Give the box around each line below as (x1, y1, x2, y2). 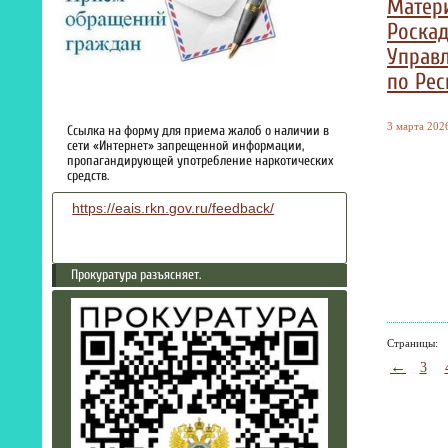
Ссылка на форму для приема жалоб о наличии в (67, 123, 329, 140)
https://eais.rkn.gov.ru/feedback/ (72, 201, 275, 217)
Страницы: (387, 336, 438, 349)
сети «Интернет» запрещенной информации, (67, 138, 304, 155)
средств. (67, 168, 109, 185)
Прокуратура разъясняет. (71, 266, 201, 283)
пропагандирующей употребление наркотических (67, 153, 333, 170)
